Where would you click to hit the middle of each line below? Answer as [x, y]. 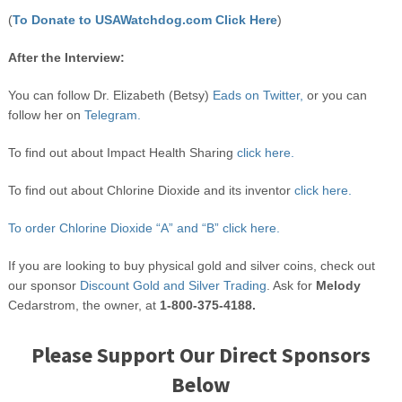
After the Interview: [66, 58]
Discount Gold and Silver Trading [173, 286]
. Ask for [291, 286]
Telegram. [110, 115]
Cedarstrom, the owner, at [83, 306]
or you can [335, 96]
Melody [338, 286]
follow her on [44, 115]
